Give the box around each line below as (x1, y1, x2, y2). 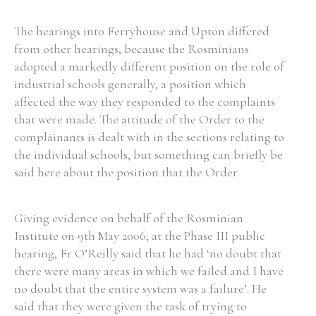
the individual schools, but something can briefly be (14, 147, 283, 162)
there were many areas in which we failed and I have (14, 263, 284, 279)
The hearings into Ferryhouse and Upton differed (14, 23, 269, 39)
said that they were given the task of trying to (14, 298, 247, 314)
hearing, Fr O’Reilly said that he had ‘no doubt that (14, 245, 281, 261)
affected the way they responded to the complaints (14, 94, 275, 109)
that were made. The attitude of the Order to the (14, 111, 265, 127)
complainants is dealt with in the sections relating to (14, 129, 284, 145)
